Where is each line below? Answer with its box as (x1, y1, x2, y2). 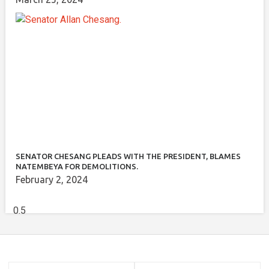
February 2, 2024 (15, 174, 88, 185)
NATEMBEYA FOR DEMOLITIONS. (15, 162, 138, 171)
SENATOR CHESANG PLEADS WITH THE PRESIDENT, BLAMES (15, 151, 241, 160)
